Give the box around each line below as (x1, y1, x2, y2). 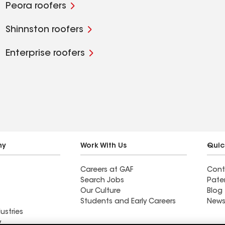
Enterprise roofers (5, 49, 85, 58)
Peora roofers (5, 2, 66, 11)
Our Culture (80, 188, 121, 195)
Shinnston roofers (5, 26, 83, 35)
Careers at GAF (80, 167, 133, 174)
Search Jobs (80, 177, 124, 184)
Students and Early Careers (80, 198, 176, 205)
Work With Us (80, 143, 127, 150)
